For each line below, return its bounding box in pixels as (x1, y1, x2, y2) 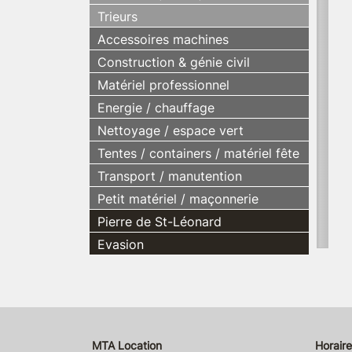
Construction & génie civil (97, 53, 250, 70)
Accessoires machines (97, 31, 229, 47)
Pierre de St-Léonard (97, 213, 222, 229)
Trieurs (97, 8, 137, 24)
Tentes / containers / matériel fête (97, 145, 299, 161)
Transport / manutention (97, 167, 242, 184)
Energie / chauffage (97, 99, 214, 115)
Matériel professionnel (97, 76, 229, 93)
